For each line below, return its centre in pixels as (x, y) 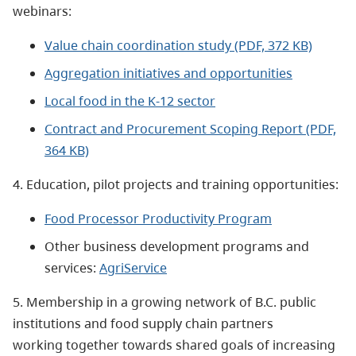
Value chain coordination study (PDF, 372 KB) (178, 45)
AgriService (133, 267)
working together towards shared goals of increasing (174, 344)
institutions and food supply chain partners (143, 323)
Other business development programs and (177, 246)
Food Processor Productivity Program (158, 218)
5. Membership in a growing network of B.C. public (164, 302)
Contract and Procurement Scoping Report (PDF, (190, 128)
